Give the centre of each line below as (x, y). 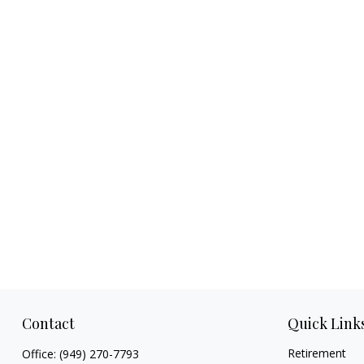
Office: (40, 354)
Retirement (317, 353)
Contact (48, 323)
